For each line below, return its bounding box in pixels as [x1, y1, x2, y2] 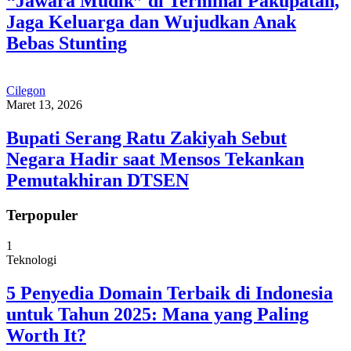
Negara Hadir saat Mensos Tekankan [6, 148, 304, 169]
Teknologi [6, 252, 56, 266]
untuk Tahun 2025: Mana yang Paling [6, 303, 309, 324]
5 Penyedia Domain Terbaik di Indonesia [6, 282, 333, 303]
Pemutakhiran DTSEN [6, 169, 189, 190]
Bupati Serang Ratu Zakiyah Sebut [6, 127, 287, 148]
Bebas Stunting [6, 33, 127, 54]
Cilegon [6, 84, 45, 98]
